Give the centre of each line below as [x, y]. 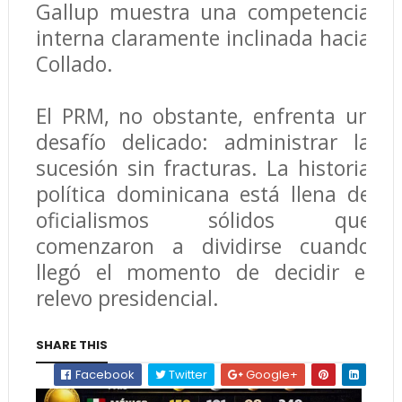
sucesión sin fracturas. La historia [203, 167]
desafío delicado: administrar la [203, 141]
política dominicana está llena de [203, 193]
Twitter [187, 374]
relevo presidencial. [127, 297]
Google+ [271, 374]
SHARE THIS [71, 345]
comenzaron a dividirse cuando [203, 245]
